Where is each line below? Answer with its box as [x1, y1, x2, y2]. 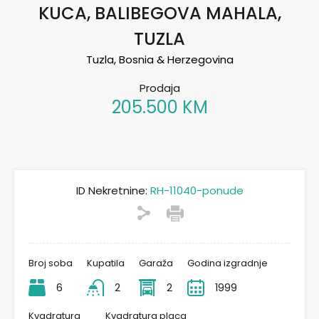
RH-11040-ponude [147, 183, 244, 199]
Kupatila [87, 256, 125, 271]
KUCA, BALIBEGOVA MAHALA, [38, 1, 281, 26]
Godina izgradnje [187, 256, 268, 271]
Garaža [139, 256, 173, 271]
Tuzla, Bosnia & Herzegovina [85, 52, 234, 68]
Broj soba [28, 256, 73, 271]
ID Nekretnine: [75, 183, 147, 199]
